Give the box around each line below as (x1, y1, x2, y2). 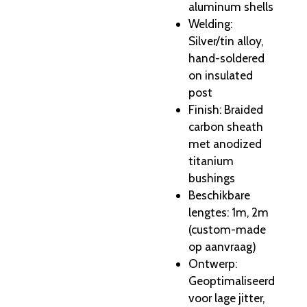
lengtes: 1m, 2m (188, 205, 269, 220)
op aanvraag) (188, 239, 256, 254)
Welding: (188, 16, 232, 32)
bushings (188, 171, 235, 186)
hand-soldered (188, 51, 265, 66)
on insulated (188, 68, 253, 83)
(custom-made (188, 222, 266, 237)
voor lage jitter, (188, 291, 265, 306)
